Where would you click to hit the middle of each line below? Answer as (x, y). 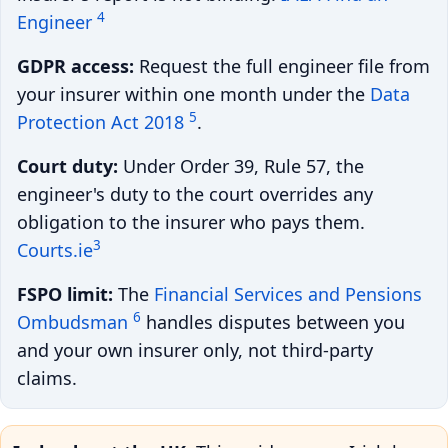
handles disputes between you (273, 321)
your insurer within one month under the (193, 93)
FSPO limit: (65, 293)
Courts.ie (55, 249)
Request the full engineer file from (282, 65)
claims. (47, 377)
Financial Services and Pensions (288, 293)
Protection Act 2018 (100, 121)
